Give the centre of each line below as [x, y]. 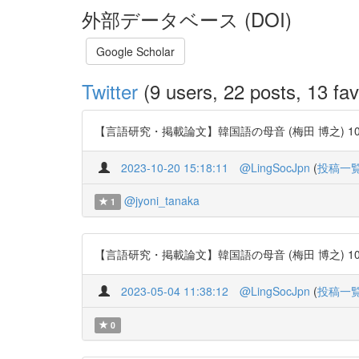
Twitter [110, 91]
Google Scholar [135, 51]
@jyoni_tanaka [161, 200]
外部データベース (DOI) [187, 19]
